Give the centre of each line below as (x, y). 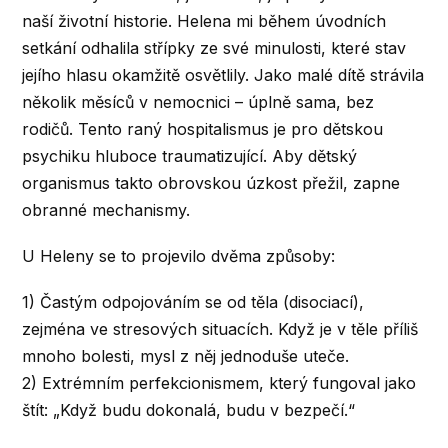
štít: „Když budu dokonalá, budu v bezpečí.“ (189, 409)
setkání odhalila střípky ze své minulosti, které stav (214, 47)
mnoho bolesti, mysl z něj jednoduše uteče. (186, 355)
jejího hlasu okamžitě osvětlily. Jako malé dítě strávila (223, 74)
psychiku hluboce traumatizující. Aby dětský (190, 155)
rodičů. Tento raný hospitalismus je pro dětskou (203, 128)
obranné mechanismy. (106, 209)
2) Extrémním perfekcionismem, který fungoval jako (219, 382)
